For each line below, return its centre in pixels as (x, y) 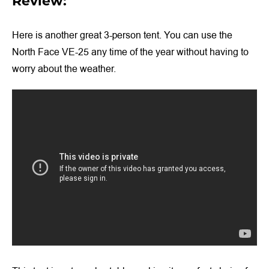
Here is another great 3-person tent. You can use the (122, 35)
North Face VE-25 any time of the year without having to (130, 52)
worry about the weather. (64, 69)
